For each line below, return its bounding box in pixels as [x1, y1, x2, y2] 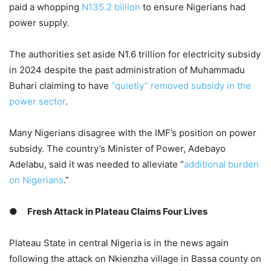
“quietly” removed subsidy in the [111, 80, 251, 92]
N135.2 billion [82, 1, 140, 13]
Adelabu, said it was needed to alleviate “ [9, 158, 184, 171]
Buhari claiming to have [9, 80, 111, 92]
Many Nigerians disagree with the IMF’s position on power [9, 127, 256, 139]
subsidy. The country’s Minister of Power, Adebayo [9, 143, 226, 155]
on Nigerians [9, 174, 64, 186]
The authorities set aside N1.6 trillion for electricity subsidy [9, 48, 261, 60]
